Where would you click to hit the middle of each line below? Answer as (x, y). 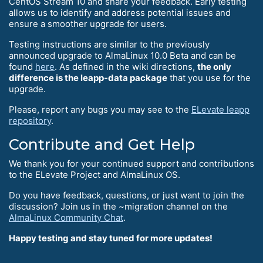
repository (30, 121)
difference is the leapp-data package (88, 78)
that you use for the (209, 78)
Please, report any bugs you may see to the (100, 110)
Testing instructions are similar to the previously (109, 45)
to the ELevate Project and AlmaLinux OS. (95, 175)
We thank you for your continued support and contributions (131, 164)
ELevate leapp (220, 110)
